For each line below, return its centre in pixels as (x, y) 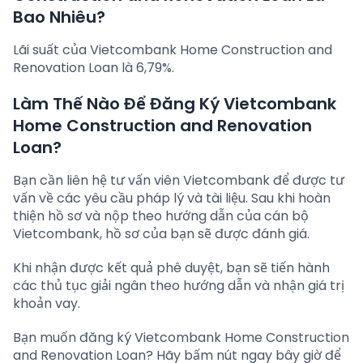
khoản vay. (47, 304)
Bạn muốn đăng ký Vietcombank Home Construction (181, 338)
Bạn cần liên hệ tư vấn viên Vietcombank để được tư (179, 181)
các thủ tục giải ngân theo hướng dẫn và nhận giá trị (179, 286)
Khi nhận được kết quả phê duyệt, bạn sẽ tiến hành (171, 268)
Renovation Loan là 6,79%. (94, 68)
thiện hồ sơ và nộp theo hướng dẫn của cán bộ (161, 216)
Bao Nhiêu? (59, 17)
